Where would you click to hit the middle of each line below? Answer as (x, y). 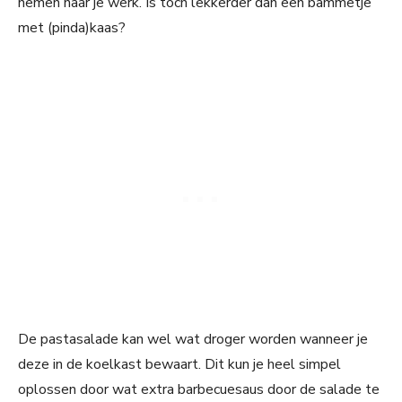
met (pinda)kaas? (72, 28)
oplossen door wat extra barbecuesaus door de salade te (199, 390)
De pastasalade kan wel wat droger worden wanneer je (193, 340)
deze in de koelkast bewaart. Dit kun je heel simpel (179, 365)
